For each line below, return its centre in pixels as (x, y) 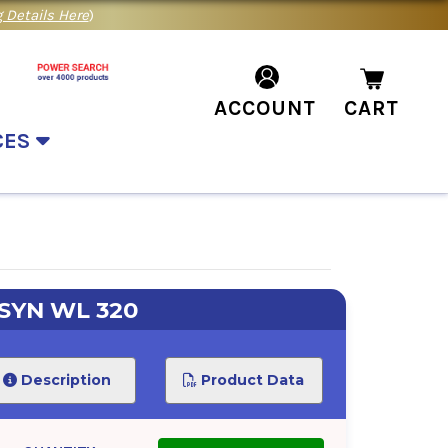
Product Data (251, 379)
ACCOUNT (265, 108)
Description (63, 379)
